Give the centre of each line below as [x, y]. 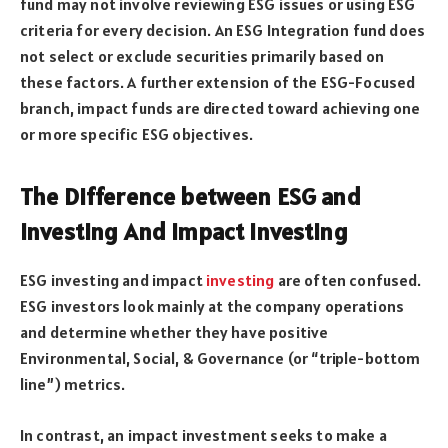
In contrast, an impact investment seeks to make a [203, 434]
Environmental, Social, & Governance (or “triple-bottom [220, 358]
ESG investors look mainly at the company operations [212, 306]
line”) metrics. [73, 384]
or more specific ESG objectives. [137, 133]
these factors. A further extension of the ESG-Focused [218, 81]
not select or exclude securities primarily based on [202, 55]
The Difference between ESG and [190, 197]
